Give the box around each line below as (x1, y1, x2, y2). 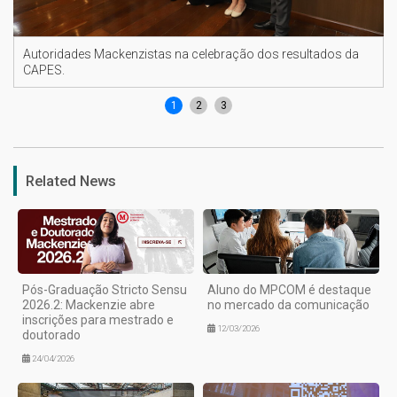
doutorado (22, 327, 81, 342)
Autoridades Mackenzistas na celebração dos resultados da (23, 47, 359, 62)
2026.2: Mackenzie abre (22, 297, 155, 312)
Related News (26, 172, 116, 191)
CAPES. (23, 63, 65, 78)
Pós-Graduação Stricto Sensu (22, 282, 187, 297)
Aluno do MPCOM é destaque (207, 282, 371, 297)
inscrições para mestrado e (22, 312, 174, 327)
